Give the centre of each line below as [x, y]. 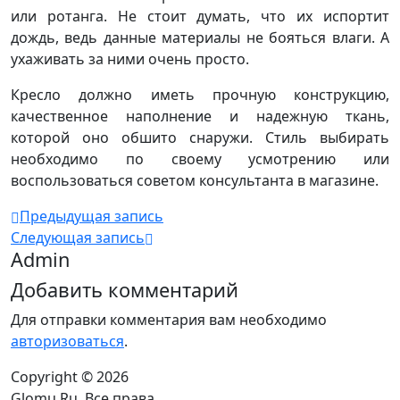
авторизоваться [67, 341]
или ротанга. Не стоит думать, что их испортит [200, 16]
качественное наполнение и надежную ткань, [200, 116]
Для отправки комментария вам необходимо [169, 320]
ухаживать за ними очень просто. [130, 59]
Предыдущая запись [92, 216]
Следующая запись [78, 237]
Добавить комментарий [125, 290]
